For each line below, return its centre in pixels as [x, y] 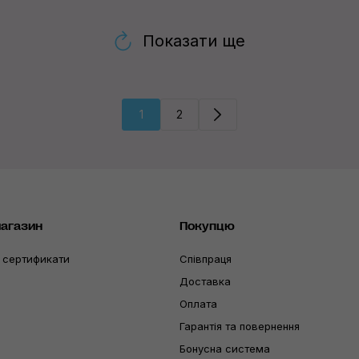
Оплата [198, 304]
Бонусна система [225, 349]
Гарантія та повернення [240, 326]
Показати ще [194, 41]
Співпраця [206, 259]
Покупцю [207, 226]
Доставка [205, 281]
